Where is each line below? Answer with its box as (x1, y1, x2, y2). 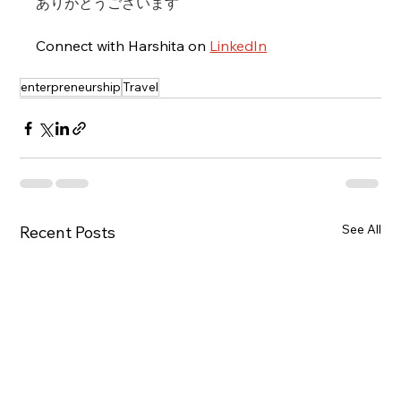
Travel (123, 79, 159, 96)
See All (341, 221, 381, 238)
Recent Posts (20, 222, 116, 243)
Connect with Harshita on (36, 37, 210, 55)
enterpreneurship (21, 79, 122, 96)
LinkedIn (209, 37, 268, 55)
